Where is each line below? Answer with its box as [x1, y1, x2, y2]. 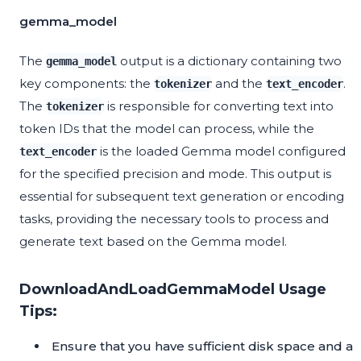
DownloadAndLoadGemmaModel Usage [19, 280, 326, 299]
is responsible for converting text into [104, 98, 334, 114]
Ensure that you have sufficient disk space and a [52, 338, 353, 355]
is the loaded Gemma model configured [97, 143, 346, 160]
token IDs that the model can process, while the [19, 121, 314, 137]
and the [212, 76, 266, 92]
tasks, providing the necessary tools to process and [19, 211, 329, 227]
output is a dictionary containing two [117, 53, 342, 69]
